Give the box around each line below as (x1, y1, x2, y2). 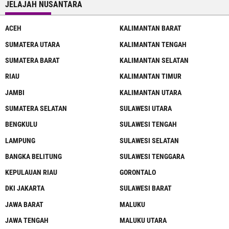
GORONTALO (120, 168, 156, 177)
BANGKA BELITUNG (5, 152, 62, 161)
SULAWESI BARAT (120, 184, 172, 193)
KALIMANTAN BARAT (120, 24, 181, 33)
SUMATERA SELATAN (5, 104, 67, 112)
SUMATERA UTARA (5, 40, 60, 49)
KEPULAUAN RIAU (5, 168, 57, 177)
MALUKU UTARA (120, 216, 167, 225)
